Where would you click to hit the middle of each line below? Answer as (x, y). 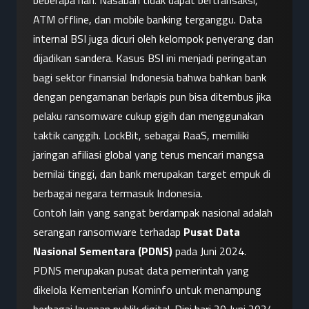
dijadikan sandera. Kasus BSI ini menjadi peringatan (150, 58)
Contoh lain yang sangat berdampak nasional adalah (153, 213)
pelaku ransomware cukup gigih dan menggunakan (148, 116)
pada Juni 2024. (209, 251)
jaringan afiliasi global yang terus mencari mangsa (148, 155)
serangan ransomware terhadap (108, 232)
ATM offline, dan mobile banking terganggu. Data (148, 20)
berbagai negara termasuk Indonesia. (118, 193)
